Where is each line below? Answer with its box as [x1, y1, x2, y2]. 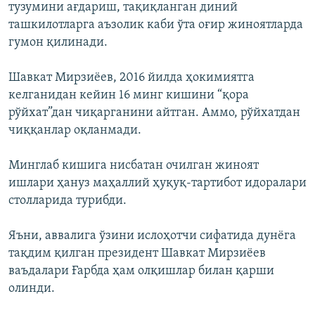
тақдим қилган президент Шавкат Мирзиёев [8, 246, 266, 260]
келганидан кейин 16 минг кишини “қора [8, 88, 249, 102]
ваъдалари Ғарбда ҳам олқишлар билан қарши [8, 264, 274, 278]
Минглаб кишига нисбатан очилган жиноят [8, 158, 259, 172]
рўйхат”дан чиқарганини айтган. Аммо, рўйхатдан [8, 105, 300, 120]
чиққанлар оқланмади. [8, 123, 141, 137]
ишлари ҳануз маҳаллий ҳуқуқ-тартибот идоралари [8, 176, 307, 190]
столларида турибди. [8, 193, 127, 207]
